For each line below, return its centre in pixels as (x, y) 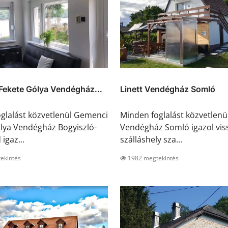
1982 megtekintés (152, 158)
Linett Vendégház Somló (168, 89)
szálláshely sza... (151, 140)
